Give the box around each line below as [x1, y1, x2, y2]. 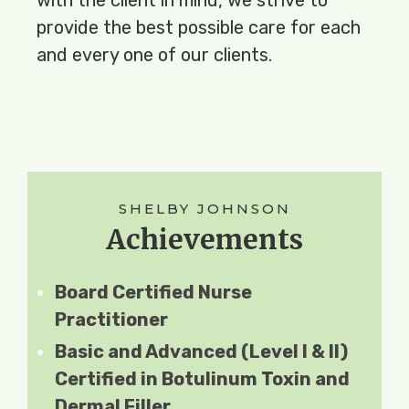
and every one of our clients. [37, 43, 272, 66]
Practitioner [55, 308, 168, 330]
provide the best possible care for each [37, 16, 361, 38]
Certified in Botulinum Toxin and [55, 367, 350, 390]
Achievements [106, 221, 303, 257]
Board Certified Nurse [55, 280, 252, 303]
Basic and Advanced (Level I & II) [55, 340, 348, 362]
